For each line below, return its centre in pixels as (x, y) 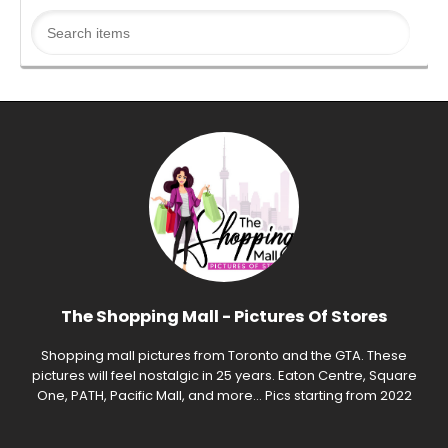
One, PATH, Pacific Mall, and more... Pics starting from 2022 (224, 395)
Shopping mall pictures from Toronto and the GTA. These (224, 355)
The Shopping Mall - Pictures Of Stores (224, 317)
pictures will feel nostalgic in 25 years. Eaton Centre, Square (224, 375)
